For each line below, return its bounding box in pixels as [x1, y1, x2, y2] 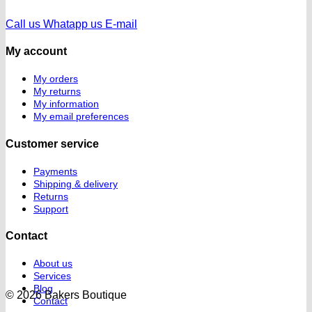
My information [33, 98, 99, 110]
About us [33, 258, 72, 270]
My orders [33, 73, 78, 85]
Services [33, 270, 71, 282]
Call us [6, 17, 40, 30]
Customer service [6, 137, 99, 150]
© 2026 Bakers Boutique [6, 289, 127, 302]
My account [6, 45, 67, 58]
